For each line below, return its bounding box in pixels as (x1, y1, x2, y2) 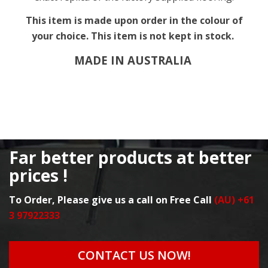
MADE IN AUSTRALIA (74, 52, 191, 68)
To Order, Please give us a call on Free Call (9, 193, 214, 206)
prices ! (9, 163, 68, 187)
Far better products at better (9, 145, 252, 169)
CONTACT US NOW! (77, 246, 191, 263)
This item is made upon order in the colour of (25, 13, 243, 27)
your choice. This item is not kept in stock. (32, 29, 234, 42)
